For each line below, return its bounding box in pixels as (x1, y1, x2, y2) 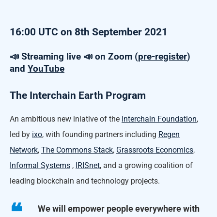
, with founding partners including (42, 129, 158, 139)
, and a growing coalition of (100, 160, 193, 170)
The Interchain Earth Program (10, 89, 146, 101)
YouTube (28, 62, 64, 74)
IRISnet (76, 160, 100, 170)
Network (10, 145, 38, 155)
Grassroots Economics (116, 145, 193, 155)
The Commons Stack (41, 145, 113, 155)
